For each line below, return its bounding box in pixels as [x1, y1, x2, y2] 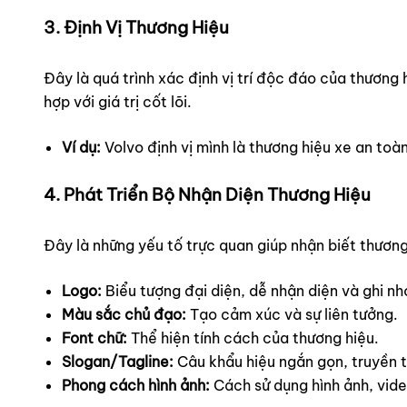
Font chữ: [62, 328, 127, 347]
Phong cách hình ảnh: [62, 375, 210, 394]
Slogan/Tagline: [62, 352, 174, 371]
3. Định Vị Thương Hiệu [44, 15, 229, 38]
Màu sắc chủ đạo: [62, 304, 186, 323]
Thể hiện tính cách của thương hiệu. [127, 328, 379, 347]
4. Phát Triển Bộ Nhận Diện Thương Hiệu [44, 183, 371, 205]
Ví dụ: [62, 137, 101, 156]
